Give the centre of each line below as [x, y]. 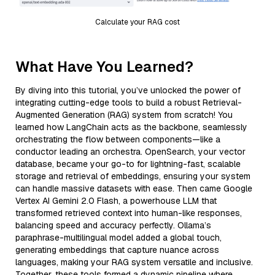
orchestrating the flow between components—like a [118, 139]
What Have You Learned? [104, 66]
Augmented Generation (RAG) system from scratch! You [124, 114]
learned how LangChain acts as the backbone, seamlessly [131, 127]
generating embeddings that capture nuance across [117, 250]
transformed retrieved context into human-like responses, [129, 213]
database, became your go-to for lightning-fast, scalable [128, 164]
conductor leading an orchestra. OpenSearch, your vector [130, 151]
